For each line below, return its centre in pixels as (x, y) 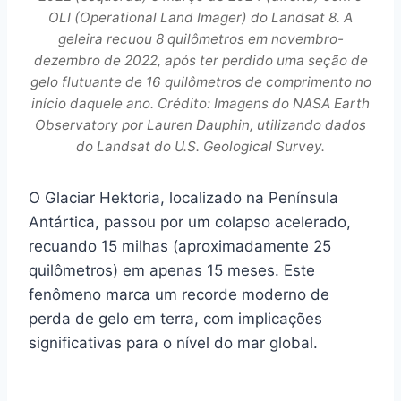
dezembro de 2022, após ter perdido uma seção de (200, 60)
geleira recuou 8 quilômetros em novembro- (200, 38)
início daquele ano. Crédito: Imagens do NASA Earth (200, 103)
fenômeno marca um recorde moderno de (179, 294)
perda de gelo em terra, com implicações (175, 318)
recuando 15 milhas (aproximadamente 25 (180, 246)
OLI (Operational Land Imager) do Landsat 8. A (200, 17)
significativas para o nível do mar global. (173, 342)
